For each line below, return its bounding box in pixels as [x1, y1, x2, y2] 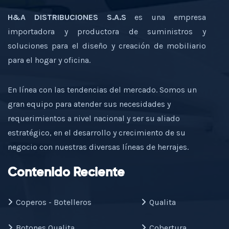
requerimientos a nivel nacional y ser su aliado [8, 113, 180, 123]
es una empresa [126, 12, 207, 22]
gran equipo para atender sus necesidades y [8, 99, 171, 109]
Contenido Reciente [8, 167, 125, 179]
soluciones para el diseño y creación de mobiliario [8, 41, 206, 51]
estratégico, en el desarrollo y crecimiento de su [8, 128, 186, 138]
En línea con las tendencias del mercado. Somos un [8, 85, 197, 95]
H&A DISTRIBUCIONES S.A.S [8, 12, 126, 22]
